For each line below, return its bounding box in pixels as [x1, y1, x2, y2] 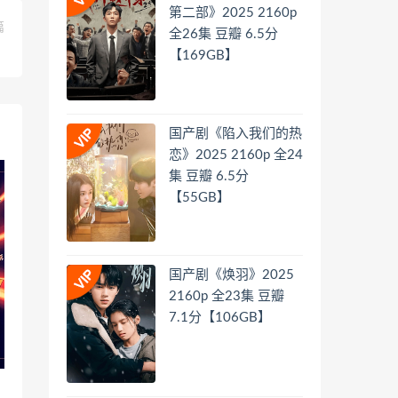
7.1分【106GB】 [169, 310, 271, 324]
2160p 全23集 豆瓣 [169, 289, 284, 303]
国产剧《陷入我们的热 [169, 126, 302, 140]
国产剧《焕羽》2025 [169, 267, 294, 282]
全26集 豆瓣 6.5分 [169, 28, 278, 42]
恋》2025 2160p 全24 [169, 147, 303, 162]
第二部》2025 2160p [169, 6, 297, 20]
